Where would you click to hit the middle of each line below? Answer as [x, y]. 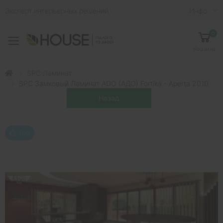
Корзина [204, 49]
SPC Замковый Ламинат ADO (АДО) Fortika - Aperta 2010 [114, 83]
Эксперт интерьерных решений [57, 10]
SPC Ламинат [49, 73]
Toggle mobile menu [79, 47]
